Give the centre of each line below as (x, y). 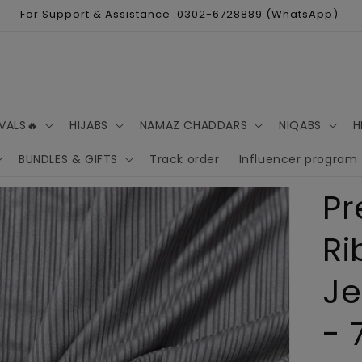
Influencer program (298, 159)
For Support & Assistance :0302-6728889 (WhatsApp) (179, 14)
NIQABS (300, 125)
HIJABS (89, 125)
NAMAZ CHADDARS (194, 125)
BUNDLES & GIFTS (69, 159)
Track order (185, 159)
